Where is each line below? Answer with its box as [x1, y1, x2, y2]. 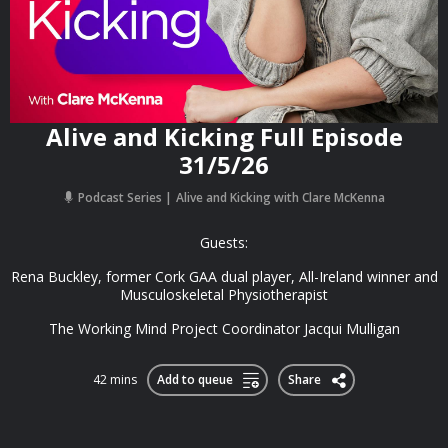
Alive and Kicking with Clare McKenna [176, 189, 385, 206]
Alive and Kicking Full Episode [45, 120, 403, 153]
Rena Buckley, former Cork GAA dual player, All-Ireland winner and [10, 267, 438, 286]
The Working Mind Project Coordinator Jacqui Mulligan [48, 319, 400, 338]
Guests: [200, 233, 248, 252]
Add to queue [156, 371, 233, 388]
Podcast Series [75, 189, 165, 206]
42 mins [93, 371, 137, 388]
